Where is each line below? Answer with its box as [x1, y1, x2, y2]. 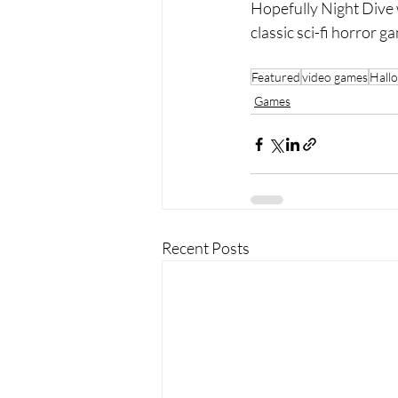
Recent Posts [162, 238, 250, 259]
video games [302, 69, 368, 85]
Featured [251, 69, 300, 85]
